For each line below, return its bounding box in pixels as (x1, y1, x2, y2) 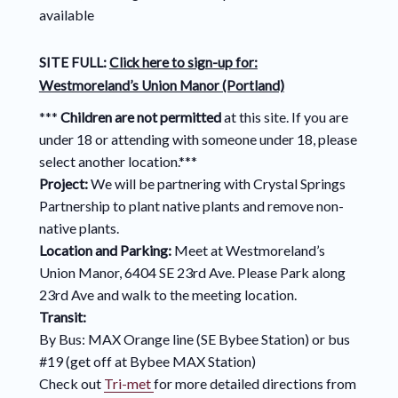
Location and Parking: (38, 242, 174, 259)
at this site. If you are (220, 108, 348, 126)
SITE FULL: (38, 54, 109, 71)
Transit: (38, 308, 89, 326)
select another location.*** (38, 153, 197, 171)
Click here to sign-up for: (108, 54, 258, 71)
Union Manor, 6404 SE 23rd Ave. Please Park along (38, 264, 346, 282)
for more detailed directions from (153, 375, 356, 393)
